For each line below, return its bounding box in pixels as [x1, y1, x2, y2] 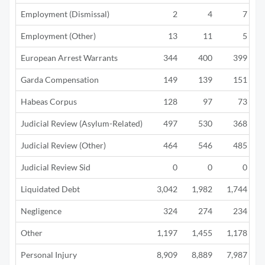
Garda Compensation [21, 75, 99, 85]
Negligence [21, 206, 62, 216]
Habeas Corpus [21, 96, 77, 106]
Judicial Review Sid [21, 162, 91, 172]
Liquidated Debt [21, 184, 80, 194]
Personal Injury [21, 250, 77, 260]
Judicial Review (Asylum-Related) [21, 118, 143, 128]
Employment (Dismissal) [21, 9, 109, 19]
